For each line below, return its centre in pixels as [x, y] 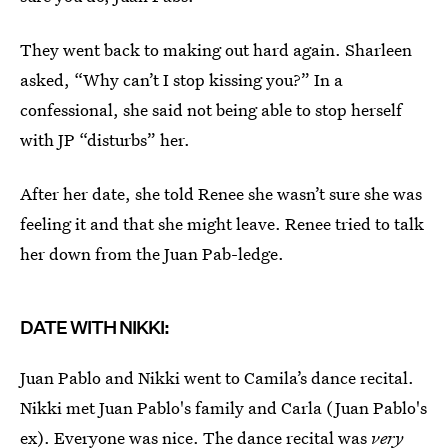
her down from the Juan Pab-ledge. [152, 253]
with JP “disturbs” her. [105, 139]
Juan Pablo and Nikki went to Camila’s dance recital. [217, 377]
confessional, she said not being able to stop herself [211, 109]
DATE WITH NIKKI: [94, 327]
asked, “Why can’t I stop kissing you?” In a [181, 79]
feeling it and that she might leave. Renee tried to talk [222, 223]
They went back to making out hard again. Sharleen [216, 49]
